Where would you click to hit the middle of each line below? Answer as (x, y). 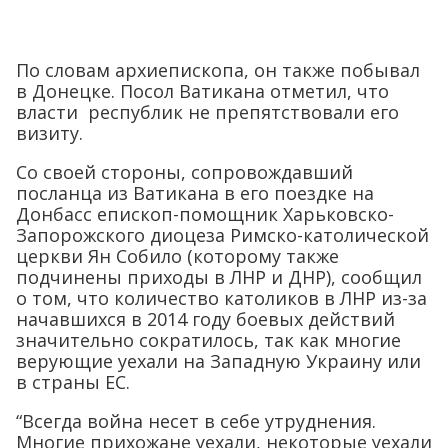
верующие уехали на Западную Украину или (218, 361)
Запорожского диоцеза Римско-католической (222, 235)
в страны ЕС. (73, 382)
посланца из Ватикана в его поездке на (195, 193)
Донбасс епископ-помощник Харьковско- (205, 214)
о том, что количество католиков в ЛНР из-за (221, 298)
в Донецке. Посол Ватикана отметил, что (202, 91)
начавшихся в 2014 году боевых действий (205, 319)
